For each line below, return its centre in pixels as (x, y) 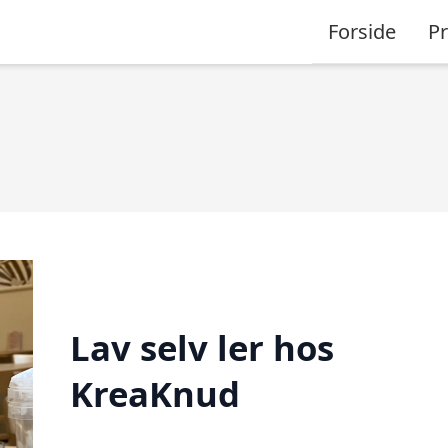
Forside (362, 31)
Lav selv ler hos (201, 347)
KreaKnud (154, 393)
